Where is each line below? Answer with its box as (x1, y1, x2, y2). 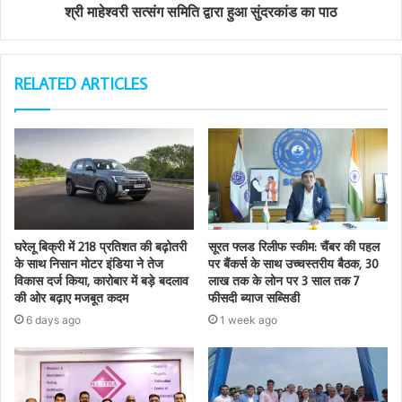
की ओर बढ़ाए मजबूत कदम (14, 290, 128, 307)
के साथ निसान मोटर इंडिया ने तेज (14, 256, 163, 273)
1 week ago (220, 313, 277, 328)
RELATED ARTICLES (14, 74, 147, 95)
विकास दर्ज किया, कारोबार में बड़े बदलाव (14, 273, 188, 290)
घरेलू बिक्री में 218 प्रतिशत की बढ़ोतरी (14, 239, 187, 256)
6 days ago (26, 313, 81, 328)
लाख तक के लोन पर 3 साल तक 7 (208, 273, 360, 290)
